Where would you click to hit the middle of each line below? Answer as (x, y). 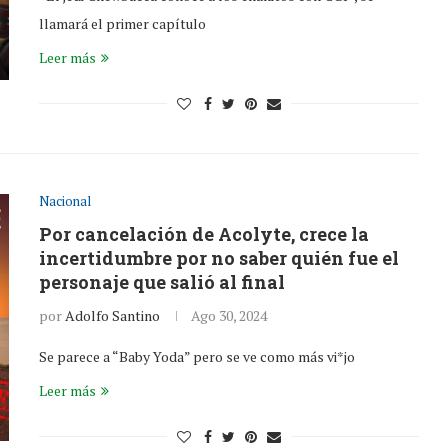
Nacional (65, 201)
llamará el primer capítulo (122, 23)
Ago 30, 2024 (229, 315)
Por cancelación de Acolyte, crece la (204, 234)
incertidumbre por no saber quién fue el (219, 258)
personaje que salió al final (162, 282)
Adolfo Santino (112, 315)
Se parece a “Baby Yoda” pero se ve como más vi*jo (197, 356)
